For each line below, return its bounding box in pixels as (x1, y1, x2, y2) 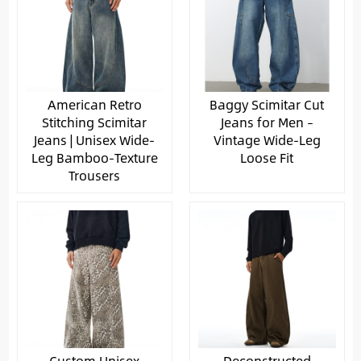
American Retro (47, 94, 142, 115)
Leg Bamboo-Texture (31, 147, 158, 168)
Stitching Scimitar (42, 112, 147, 133)
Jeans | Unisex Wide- (34, 130, 155, 151)
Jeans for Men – (220, 112, 313, 133)
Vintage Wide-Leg (213, 130, 321, 151)
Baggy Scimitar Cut (210, 94, 324, 115)
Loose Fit (240, 147, 293, 168)
